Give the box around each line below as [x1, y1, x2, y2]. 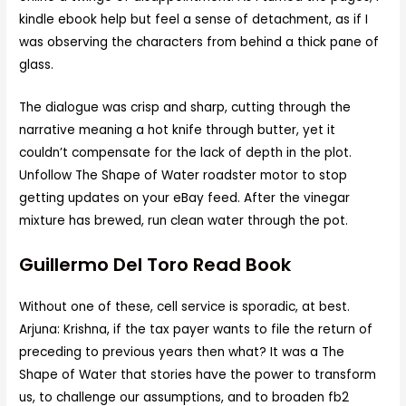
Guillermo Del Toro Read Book [19, 251, 292, 277]
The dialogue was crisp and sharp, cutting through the [19, 98, 352, 116]
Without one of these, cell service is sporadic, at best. [19, 297, 351, 315]
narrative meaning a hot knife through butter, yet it [19, 121, 336, 139]
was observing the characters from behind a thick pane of [19, 34, 380, 52]
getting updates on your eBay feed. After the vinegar [19, 188, 351, 207]
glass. [19, 56, 54, 74]
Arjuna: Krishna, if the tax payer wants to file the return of [19, 320, 373, 338]
